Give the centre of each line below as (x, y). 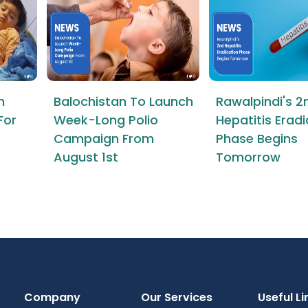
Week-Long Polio (106, 120)
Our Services (177, 297)
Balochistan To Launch (123, 101)
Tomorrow (248, 157)
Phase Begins (257, 139)
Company (52, 297)
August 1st (86, 157)
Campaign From (104, 139)
